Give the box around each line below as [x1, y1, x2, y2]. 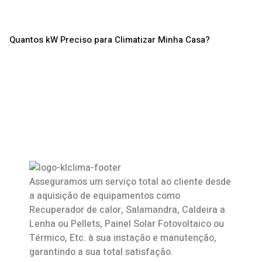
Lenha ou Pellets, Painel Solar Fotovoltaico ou [29, 216, 224, 231]
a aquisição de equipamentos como [29, 188, 180, 203]
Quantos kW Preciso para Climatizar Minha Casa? [9, 33, 210, 46]
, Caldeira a [177, 202, 225, 217]
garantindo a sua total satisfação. [29, 244, 173, 259]
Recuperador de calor [29, 202, 121, 217]
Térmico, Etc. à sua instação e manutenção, [29, 230, 216, 245]
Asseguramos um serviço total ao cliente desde [29, 174, 231, 189]
